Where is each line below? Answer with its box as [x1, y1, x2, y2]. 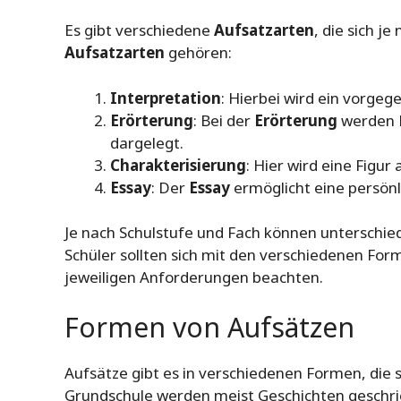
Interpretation [110, 87, 221, 108]
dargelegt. [110, 132, 183, 153]
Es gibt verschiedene [64, 20, 214, 41]
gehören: [165, 42, 232, 64]
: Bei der [193, 109, 254, 131]
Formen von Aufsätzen [64, 308, 354, 346]
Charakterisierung [110, 154, 246, 175]
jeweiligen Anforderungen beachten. [64, 267, 323, 288]
